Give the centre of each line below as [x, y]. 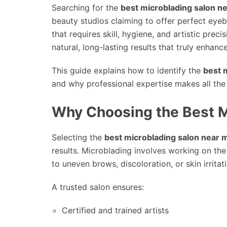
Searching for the [86, 8]
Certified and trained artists [115, 210]
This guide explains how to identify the [127, 71]
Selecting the [78, 137]
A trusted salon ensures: [98, 187]
